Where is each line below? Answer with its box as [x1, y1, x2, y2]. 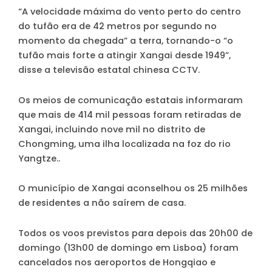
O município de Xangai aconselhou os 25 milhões [18, 182, 248, 195]
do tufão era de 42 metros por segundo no [18, 20, 217, 33]
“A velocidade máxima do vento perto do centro [18, 5, 241, 18]
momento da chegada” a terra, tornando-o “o [18, 35, 233, 47]
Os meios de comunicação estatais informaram [18, 93, 243, 106]
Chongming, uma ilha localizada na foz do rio [18, 137, 231, 150]
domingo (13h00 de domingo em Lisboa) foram [18, 241, 239, 254]
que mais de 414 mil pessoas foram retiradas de [18, 108, 241, 121]
